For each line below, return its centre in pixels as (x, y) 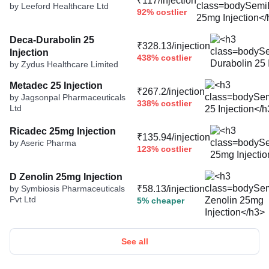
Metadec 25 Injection (56, 85)
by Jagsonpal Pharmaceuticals (68, 97)
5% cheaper (161, 201)
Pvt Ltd (23, 199)
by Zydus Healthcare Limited (64, 64)
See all (134, 241)
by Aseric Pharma (43, 143)
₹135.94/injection (174, 138)
